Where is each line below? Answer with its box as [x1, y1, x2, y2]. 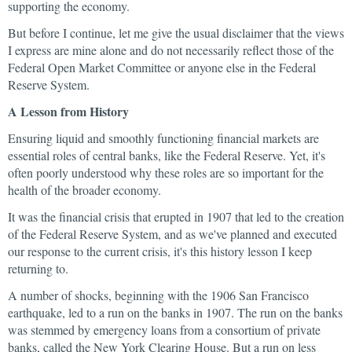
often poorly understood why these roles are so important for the [8, 164, 324, 181]
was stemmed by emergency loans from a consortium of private [8, 321, 321, 338]
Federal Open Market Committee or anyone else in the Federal [8, 59, 316, 75]
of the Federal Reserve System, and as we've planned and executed [8, 225, 337, 242]
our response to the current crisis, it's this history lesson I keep [8, 243, 312, 259]
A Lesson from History [8, 102, 129, 120]
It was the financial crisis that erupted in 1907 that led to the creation [8, 208, 344, 225]
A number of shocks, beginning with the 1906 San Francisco [8, 287, 309, 303]
